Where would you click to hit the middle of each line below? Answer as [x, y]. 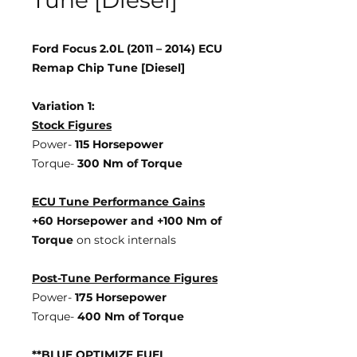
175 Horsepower [121, 297]
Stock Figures [72, 125]
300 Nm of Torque [130, 163]
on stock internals [125, 240]
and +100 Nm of [176, 221]
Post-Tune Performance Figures [125, 278]
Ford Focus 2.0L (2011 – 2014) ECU [127, 49]
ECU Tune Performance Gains [118, 202]
